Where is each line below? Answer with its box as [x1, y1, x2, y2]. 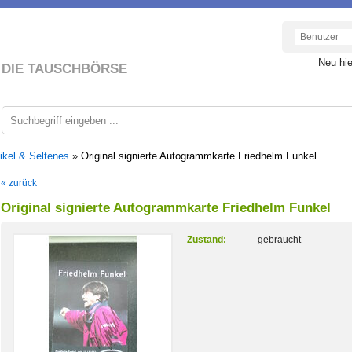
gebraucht [258, 234, 301, 245]
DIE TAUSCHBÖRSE [2, 61, 127, 76]
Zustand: [187, 234, 226, 245]
